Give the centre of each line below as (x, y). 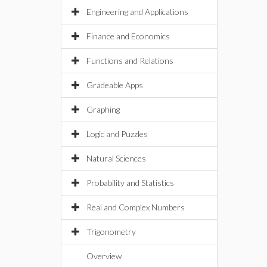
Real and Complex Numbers (136, 207)
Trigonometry (111, 232)
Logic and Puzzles (117, 134)
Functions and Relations (130, 60)
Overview (104, 256)
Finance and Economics (128, 36)
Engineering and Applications (137, 12)
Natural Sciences (116, 158)
